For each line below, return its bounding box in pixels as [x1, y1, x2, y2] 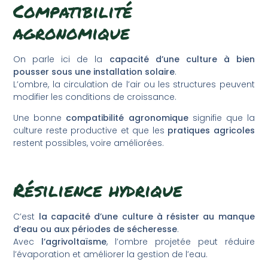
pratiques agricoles [167, 124, 255, 137]
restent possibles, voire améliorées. [13, 137, 165, 150]
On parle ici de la [13, 53, 109, 66]
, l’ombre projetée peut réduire [106, 236, 255, 248]
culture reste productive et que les [13, 124, 168, 137]
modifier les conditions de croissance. [13, 91, 177, 103]
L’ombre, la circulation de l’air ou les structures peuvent [13, 78, 255, 91]
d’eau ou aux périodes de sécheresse [13, 223, 178, 236]
